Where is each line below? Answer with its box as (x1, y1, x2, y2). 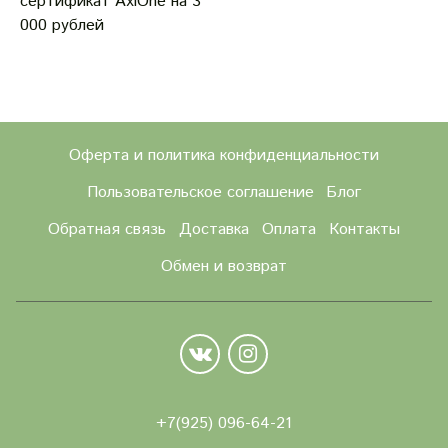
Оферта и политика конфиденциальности (69, 144, 379, 168)
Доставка (179, 217, 250, 241)
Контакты (328, 217, 400, 241)
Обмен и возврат (161, 254, 287, 278)
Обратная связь (48, 217, 167, 241)
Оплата (261, 217, 316, 241)
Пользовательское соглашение (86, 181, 314, 205)
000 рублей (20, 13, 104, 37)
